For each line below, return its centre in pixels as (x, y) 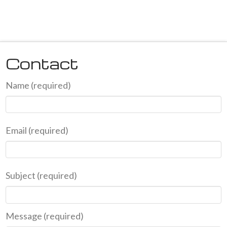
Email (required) (37, 130)
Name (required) (39, 85)
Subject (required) (42, 176)
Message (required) (45, 216)
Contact (42, 64)
